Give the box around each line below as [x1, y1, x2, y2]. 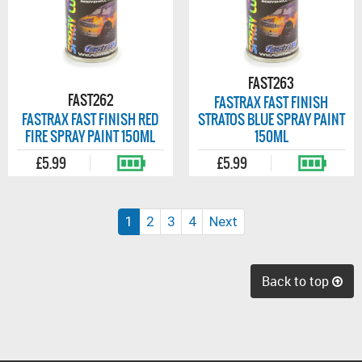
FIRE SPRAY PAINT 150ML [25, 126, 156, 147]
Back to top [262, 271, 332, 290]
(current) [131, 213, 186, 229]
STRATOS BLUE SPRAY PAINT [197, 109, 345, 130]
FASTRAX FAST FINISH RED [22, 109, 159, 130]
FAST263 [248, 73, 295, 94]
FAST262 [67, 90, 113, 111]
